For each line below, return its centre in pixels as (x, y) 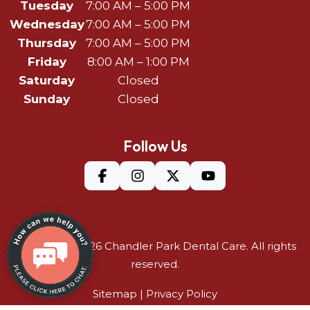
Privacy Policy (182, 294)
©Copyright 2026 (59, 247)
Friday (47, 61)
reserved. (155, 265)
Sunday (47, 99)
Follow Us (155, 147)
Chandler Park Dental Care (175, 247)
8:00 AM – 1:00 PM (138, 61)
